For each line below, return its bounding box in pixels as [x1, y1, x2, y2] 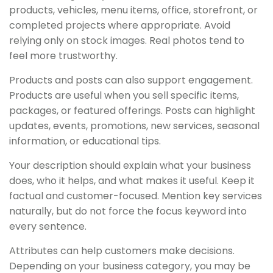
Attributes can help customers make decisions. [9, 243, 235, 258]
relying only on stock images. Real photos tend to [9, 33, 244, 48]
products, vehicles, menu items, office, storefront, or [9, 2, 258, 17]
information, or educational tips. [9, 133, 161, 148]
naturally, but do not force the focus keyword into [9, 204, 247, 218]
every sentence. [9, 219, 87, 233]
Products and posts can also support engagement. [9, 73, 253, 87]
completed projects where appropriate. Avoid [9, 18, 230, 32]
